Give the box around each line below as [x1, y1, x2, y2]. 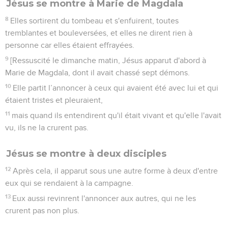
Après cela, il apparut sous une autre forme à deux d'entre [13, 166, 218, 175]
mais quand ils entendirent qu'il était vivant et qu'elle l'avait [12, 111, 222, 120]
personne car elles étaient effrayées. [5, 41, 134, 49]
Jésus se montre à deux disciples [6, 148, 166, 159]
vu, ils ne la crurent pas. [5, 123, 89, 132]
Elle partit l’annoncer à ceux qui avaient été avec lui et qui [13, 83, 219, 92]
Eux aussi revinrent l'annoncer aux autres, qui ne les [12, 194, 196, 203]
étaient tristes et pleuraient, [5, 96, 103, 104]
